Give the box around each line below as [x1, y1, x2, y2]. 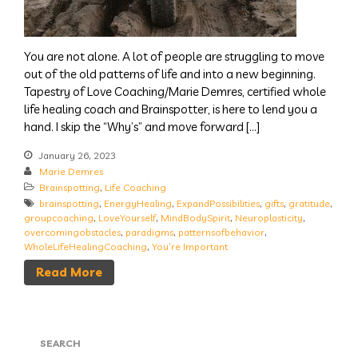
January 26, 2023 [37, 149, 116, 161]
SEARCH [40, 336, 81, 349]
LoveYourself [98, 211, 156, 224]
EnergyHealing [104, 197, 172, 209]
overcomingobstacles [24, 225, 121, 238]
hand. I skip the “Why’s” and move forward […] [24, 118, 260, 134]
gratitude [288, 197, 330, 209]
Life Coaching [105, 181, 166, 193]
